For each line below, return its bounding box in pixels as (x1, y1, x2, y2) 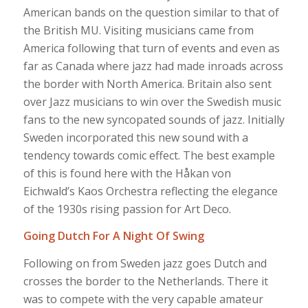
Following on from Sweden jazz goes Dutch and (23, 255, 267, 271)
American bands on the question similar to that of (23, 4, 279, 20)
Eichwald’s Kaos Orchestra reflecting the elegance (23, 183, 278, 199)
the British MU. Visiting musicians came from (23, 22, 254, 38)
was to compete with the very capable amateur (23, 291, 263, 307)
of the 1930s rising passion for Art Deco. (23, 201, 231, 217)
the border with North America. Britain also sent (23, 76, 272, 91)
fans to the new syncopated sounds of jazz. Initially (23, 111, 285, 127)
